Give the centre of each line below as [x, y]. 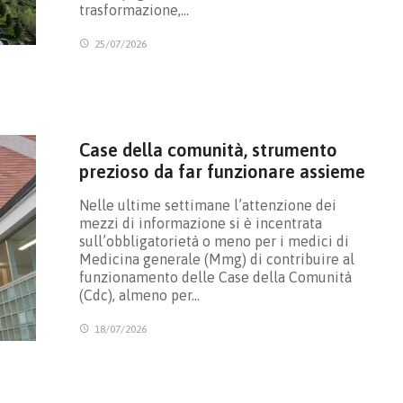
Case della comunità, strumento [208, 149]
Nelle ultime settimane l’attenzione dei [207, 205]
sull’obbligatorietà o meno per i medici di [214, 241]
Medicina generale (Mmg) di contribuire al [216, 259]
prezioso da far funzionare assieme [222, 171]
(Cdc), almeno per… [139, 295]
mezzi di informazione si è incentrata [200, 223]
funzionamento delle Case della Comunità [215, 277]
